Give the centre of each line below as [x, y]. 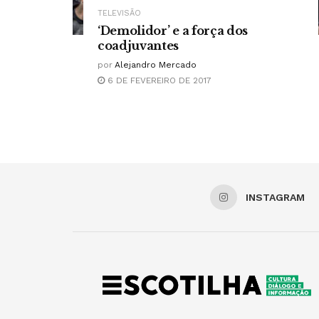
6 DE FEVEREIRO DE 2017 [158, 80]
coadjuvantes [138, 45]
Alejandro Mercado [156, 64]
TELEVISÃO [119, 13]
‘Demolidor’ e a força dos [173, 30]
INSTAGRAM [275, 197]
